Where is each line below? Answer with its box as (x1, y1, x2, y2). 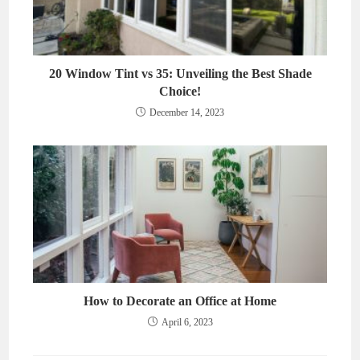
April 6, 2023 (161, 316, 213, 328)
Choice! (159, 84, 201, 99)
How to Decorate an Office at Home (84, 293, 276, 308)
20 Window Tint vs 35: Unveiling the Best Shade (48, 67, 312, 81)
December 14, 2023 (149, 107, 224, 119)
